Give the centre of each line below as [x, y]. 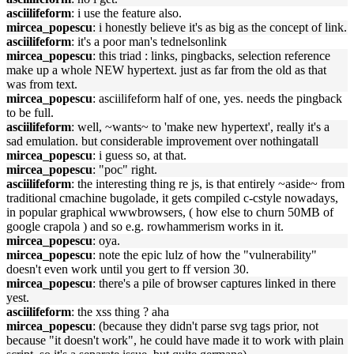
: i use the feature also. [126, 13]
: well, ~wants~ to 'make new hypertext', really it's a [200, 127]
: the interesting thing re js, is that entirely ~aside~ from [208, 184]
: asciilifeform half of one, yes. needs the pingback [217, 98]
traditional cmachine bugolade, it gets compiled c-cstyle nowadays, [172, 198]
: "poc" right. [125, 169]
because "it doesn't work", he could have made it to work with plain [175, 340]
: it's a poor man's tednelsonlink [149, 41]
